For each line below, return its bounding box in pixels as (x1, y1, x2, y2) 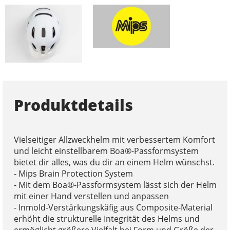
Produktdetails (13, 94, 133, 116)
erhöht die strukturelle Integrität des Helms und (13, 213, 200, 225)
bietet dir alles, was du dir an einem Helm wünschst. (13, 157, 215, 168)
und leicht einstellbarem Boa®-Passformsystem (13, 145, 199, 157)
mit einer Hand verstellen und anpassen (13, 190, 169, 202)
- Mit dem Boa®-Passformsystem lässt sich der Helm (13, 179, 217, 191)
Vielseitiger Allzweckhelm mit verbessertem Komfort (13, 134, 215, 146)
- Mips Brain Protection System (13, 168, 133, 180)
